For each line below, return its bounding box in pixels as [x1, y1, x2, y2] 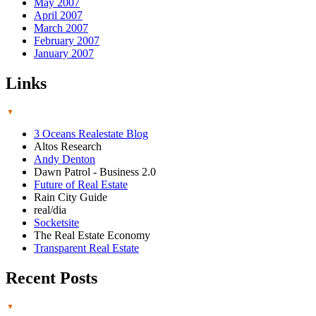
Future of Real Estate [34, 178, 128, 191]
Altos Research [34, 140, 102, 153]
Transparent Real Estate [34, 242, 139, 255]
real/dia [34, 204, 66, 217]
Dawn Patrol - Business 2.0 [34, 166, 156, 178]
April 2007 [34, 9, 83, 22]
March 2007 [34, 22, 88, 35]
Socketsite [34, 217, 79, 229]
